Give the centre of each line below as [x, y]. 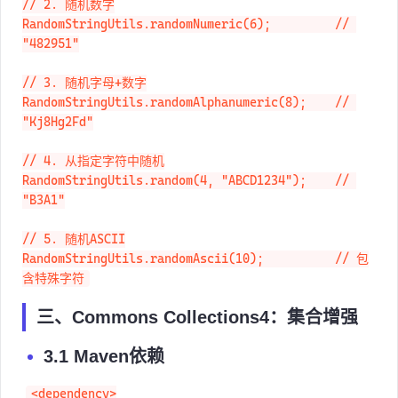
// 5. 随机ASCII [74, 258]
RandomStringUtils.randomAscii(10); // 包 [195, 278]
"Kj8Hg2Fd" [58, 141]
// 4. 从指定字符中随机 [93, 180]
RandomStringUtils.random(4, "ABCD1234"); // [189, 199]
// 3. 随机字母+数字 [84, 102]
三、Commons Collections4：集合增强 [197, 335]
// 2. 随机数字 [68, 24]
